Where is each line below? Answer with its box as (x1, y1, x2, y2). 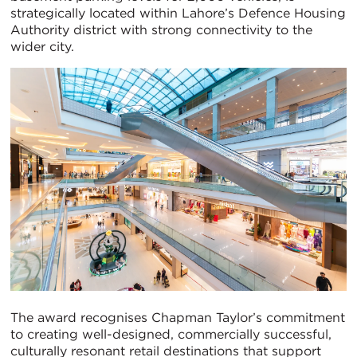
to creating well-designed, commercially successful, (10, 327, 331, 343)
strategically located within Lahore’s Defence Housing (10, 5, 346, 21)
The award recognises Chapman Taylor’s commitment (10, 310, 345, 326)
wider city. (10, 38, 74, 54)
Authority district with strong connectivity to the (10, 22, 312, 37)
